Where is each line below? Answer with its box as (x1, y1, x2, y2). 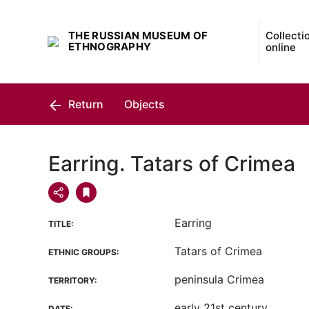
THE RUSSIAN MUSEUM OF (68, 29, 208, 42)
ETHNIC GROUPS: (48, 247, 119, 257)
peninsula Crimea (175, 272, 264, 286)
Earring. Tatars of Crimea (48, 151, 295, 176)
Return (66, 97, 103, 111)
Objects (124, 97, 165, 111)
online (265, 41, 296, 54)
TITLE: (48, 219, 74, 229)
